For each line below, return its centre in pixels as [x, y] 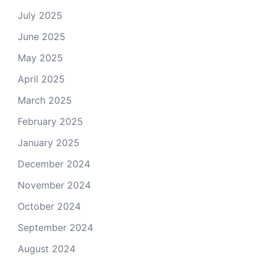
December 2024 [54, 164]
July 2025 [40, 16]
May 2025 [40, 58]
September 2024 [55, 228]
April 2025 [41, 79]
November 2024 [54, 185]
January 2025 [49, 143]
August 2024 [47, 249]
